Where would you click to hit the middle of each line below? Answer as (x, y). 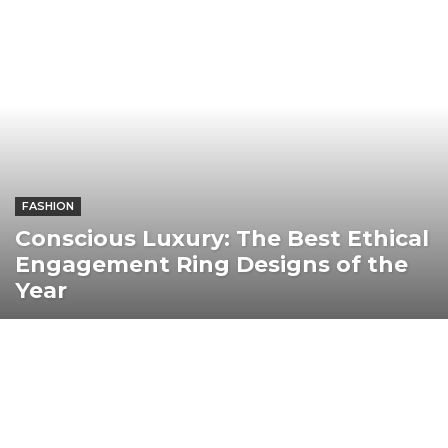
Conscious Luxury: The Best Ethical (222, 239)
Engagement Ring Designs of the (211, 265)
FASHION (48, 206)
